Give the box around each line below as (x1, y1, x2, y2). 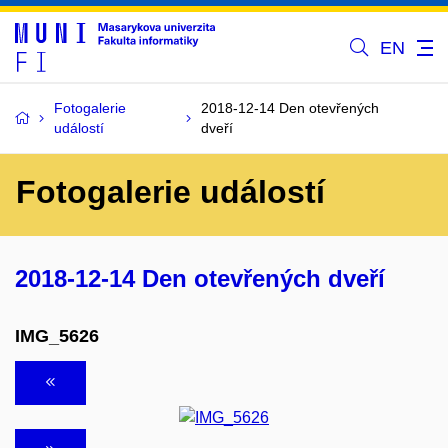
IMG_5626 (15, 325, 99, 346)
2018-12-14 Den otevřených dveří (15, 265, 385, 292)
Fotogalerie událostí (16, 174, 325, 210)
